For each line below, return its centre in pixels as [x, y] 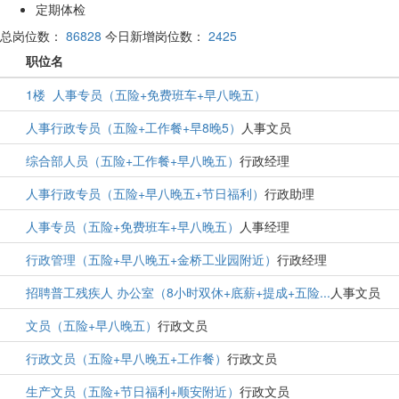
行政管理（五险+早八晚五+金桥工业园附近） [151, 260]
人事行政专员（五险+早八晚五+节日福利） [145, 194]
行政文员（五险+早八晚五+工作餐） [126, 358]
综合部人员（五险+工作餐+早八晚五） [133, 161]
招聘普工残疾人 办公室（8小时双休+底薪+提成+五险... [178, 293]
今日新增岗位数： [157, 36]
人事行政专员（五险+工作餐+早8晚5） [134, 128]
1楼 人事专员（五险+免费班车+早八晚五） [146, 95]
